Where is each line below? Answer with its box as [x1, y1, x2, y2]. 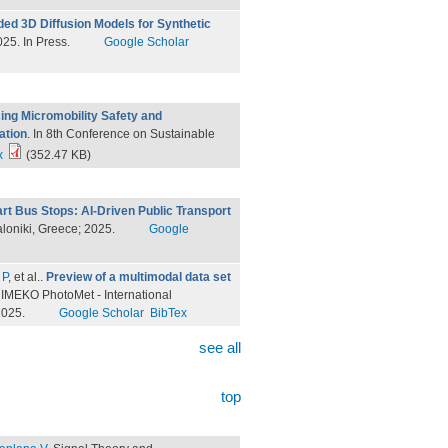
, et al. [8, 270, 40, 284]
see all [199, 339, 241, 356]
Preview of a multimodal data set [46, 270, 231, 284]
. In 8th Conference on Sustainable [27, 127, 215, 141]
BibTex [149, 306, 187, 320]
